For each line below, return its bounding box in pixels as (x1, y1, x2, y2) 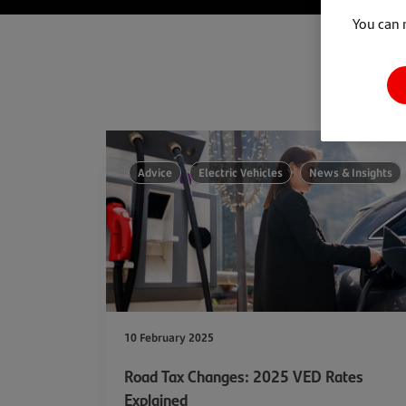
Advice (138, 165, 172, 180)
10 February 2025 (124, 330, 214, 345)
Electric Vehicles (198, 165, 283, 180)
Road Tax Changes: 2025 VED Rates (124, 364, 363, 388)
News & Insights (309, 165, 392, 180)
